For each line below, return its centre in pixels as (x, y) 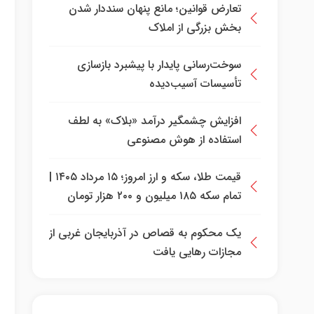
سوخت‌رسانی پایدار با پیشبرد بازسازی (159, 65)
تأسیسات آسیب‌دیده (195, 84)
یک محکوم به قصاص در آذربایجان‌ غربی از (145, 233)
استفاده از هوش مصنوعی (184, 140)
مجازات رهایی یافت (197, 252)
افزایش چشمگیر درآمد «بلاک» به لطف (155, 121)
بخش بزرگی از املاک (195, 28)
